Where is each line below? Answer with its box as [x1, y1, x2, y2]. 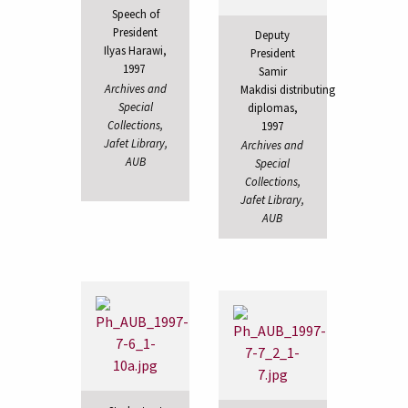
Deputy [255, 26, 291, 42]
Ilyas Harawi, [104, 43, 168, 58]
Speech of [111, 6, 159, 22]
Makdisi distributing [240, 81, 335, 97]
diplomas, [247, 99, 298, 115]
